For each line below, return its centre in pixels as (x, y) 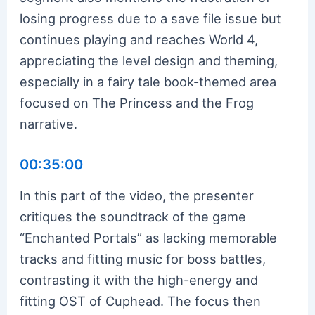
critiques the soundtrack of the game (133, 216)
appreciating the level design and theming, (149, 60)
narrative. (49, 123)
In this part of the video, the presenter (137, 195)
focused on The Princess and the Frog (137, 102)
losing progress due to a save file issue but (151, 18)
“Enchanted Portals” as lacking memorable (149, 237)
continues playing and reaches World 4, (139, 39)
